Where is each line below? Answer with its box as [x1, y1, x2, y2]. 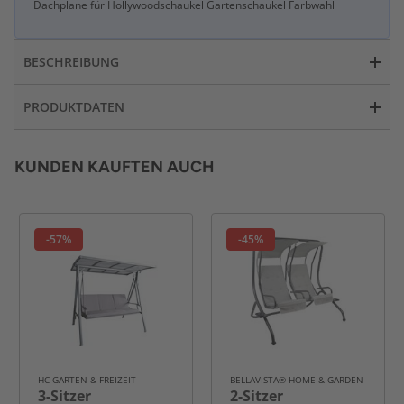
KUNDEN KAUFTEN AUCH [14, 157, 215, 178]
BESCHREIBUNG [23, 53, 119, 71]
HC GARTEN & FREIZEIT [38, 373, 136, 387]
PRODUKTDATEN [23, 98, 124, 116]
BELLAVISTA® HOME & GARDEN [230, 373, 363, 387]
